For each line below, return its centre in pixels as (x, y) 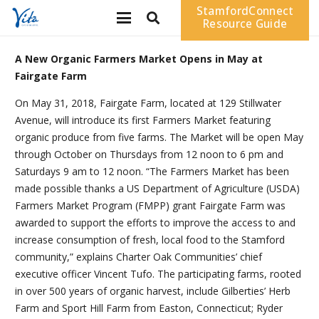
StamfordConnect (245, 11)
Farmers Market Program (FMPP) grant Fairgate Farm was (150, 205)
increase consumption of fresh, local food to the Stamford (150, 240)
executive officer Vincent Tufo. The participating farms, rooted (158, 274)
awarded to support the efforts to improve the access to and (155, 223)
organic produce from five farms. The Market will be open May (159, 137)
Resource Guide (245, 24)
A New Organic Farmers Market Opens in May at (139, 59)
